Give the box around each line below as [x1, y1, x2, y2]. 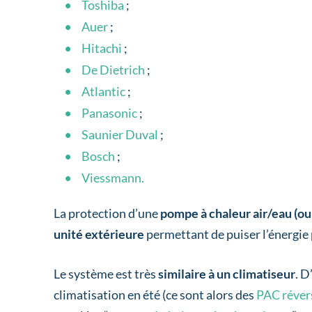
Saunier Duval [81, 127, 159, 143]
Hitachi [81, 40, 123, 56]
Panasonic [81, 105, 138, 121]
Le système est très [54, 266, 157, 282]
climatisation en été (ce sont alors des [54, 287, 257, 303]
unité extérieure [54, 226, 147, 242]
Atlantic [81, 84, 126, 100]
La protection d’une [54, 205, 161, 221]
